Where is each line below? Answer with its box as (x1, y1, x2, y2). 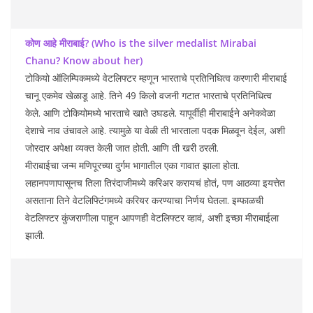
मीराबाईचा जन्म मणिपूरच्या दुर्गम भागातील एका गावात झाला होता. (25, 158, 240, 172)
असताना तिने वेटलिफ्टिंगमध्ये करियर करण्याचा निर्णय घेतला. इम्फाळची (25, 193, 263, 207)
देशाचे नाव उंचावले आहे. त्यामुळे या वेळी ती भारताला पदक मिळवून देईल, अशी (25, 123, 285, 137)
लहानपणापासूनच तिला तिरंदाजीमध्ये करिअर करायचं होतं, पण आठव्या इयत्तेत (25, 175, 285, 189)
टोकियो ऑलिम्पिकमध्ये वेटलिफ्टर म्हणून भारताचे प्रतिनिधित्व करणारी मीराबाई (25, 71, 287, 85)
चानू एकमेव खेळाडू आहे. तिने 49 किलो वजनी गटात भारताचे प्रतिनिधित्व (25, 88, 272, 102)
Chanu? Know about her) (25, 53, 143, 67)
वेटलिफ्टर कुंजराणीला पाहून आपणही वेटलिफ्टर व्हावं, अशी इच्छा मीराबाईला (25, 210, 279, 224)
